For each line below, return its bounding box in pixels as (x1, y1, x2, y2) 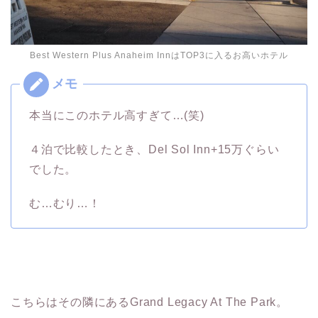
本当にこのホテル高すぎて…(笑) (29, 109, 204, 121)
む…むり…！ (29, 197, 101, 209)
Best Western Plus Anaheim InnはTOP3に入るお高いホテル (30, 50, 288, 60)
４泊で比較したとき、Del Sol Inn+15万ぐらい (29, 143, 280, 155)
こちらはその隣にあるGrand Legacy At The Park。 (11, 295, 288, 308)
